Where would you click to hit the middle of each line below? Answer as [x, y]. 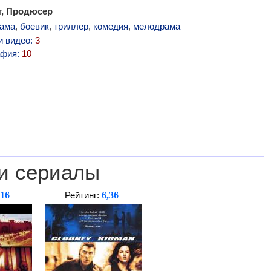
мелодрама [156, 26]
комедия [110, 26]
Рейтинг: [83, 195]
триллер [71, 26]
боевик [34, 26]
